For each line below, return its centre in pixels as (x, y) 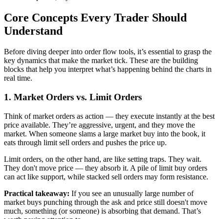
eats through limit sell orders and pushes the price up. (85, 142)
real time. (18, 78)
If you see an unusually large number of (131, 193)
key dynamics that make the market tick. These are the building (101, 61)
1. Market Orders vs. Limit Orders (73, 97)
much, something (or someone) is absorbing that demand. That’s (102, 211)
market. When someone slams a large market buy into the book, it (105, 133)
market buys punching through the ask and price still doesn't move (106, 202)
